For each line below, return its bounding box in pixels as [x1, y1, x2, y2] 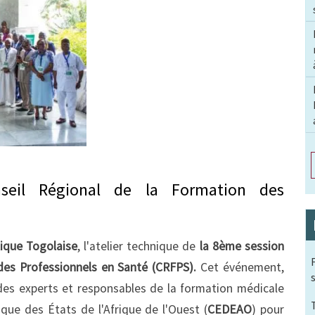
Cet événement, [200, 259, 285, 276]
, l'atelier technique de [77, 238, 196, 255]
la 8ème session [195, 238, 285, 255]
